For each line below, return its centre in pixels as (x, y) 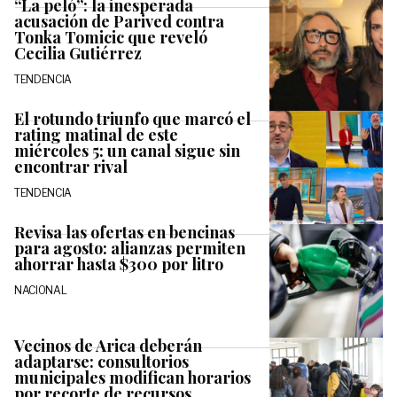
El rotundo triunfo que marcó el (132, 119)
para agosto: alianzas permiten (130, 249)
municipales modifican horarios (132, 378)
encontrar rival (71, 167)
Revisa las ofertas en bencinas (125, 233)
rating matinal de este (96, 135)
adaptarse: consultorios (101, 362)
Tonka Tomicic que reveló (111, 38)
